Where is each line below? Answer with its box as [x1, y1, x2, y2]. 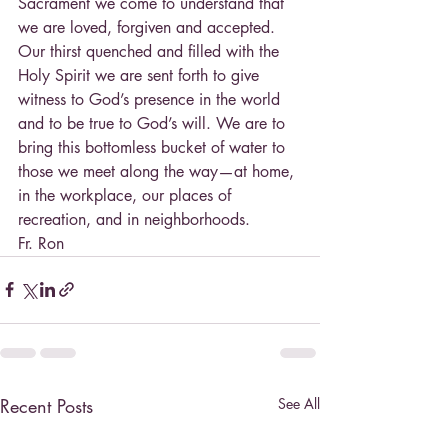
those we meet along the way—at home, [18, 160, 299, 182]
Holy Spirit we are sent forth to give [18, 64, 264, 86]
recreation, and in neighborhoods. [18, 208, 250, 230]
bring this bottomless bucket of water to [18, 136, 290, 158]
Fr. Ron [18, 232, 64, 254]
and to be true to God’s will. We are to [18, 112, 290, 134]
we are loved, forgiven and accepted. [18, 16, 280, 38]
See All [278, 393, 320, 413]
